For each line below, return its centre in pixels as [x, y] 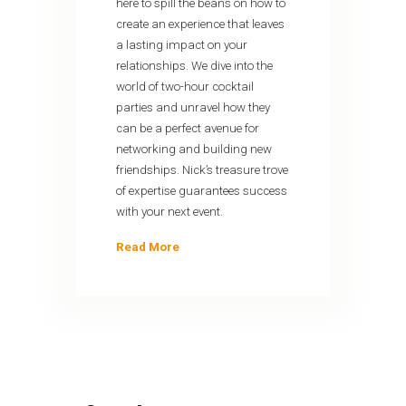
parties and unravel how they [193, 108]
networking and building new [194, 150]
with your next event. [170, 212]
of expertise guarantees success [202, 191]
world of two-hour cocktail [185, 87]
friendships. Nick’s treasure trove [203, 170]
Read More [148, 247]
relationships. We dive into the [195, 66]
